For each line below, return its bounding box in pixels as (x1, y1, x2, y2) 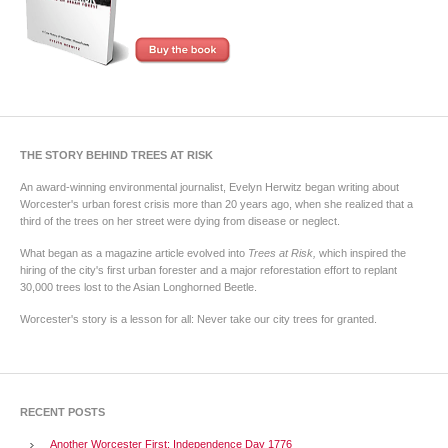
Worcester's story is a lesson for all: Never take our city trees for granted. (20, 313, 377, 326)
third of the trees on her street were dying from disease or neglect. (20, 215, 340, 228)
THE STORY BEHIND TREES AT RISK (20, 149, 213, 162)
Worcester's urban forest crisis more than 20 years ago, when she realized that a (20, 198, 413, 211)
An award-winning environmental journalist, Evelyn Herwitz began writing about (20, 181, 399, 194)
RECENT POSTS (20, 406, 105, 419)
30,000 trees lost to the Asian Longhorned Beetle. (20, 281, 257, 294)
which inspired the (316, 247, 406, 260)
